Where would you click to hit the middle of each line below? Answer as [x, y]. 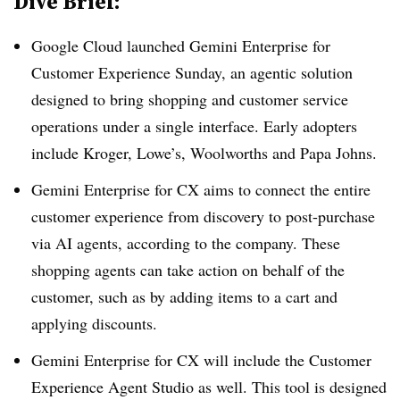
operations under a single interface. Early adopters [194, 126]
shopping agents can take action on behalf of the [188, 269]
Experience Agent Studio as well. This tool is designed [209, 386]
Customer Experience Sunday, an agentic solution [192, 72]
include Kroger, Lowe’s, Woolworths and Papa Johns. [204, 153]
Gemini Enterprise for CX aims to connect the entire [201, 189]
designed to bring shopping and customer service [190, 99]
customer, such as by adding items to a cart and [184, 296]
